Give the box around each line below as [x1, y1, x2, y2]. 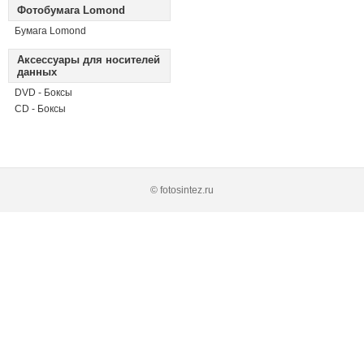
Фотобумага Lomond [17, 4, 125, 16]
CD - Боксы [15, 103, 66, 115]
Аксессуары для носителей [17, 54, 160, 66]
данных [17, 66, 57, 78]
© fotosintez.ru [150, 184, 214, 196]
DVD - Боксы [15, 87, 72, 98]
